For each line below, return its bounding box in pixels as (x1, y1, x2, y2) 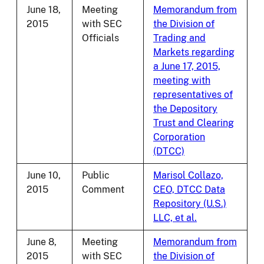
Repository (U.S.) (153, 198, 226, 210)
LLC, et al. (153, 212, 197, 224)
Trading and (153, 32, 206, 44)
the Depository (153, 103, 217, 115)
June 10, (27, 170, 61, 181)
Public (82, 170, 110, 181)
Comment (82, 184, 124, 196)
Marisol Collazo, (153, 170, 223, 181)
